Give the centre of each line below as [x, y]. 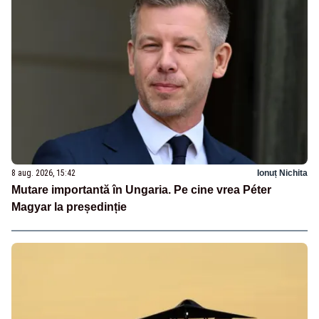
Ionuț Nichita [282, 173]
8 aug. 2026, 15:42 [43, 173]
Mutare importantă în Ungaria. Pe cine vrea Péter [141, 189]
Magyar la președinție [69, 206]
